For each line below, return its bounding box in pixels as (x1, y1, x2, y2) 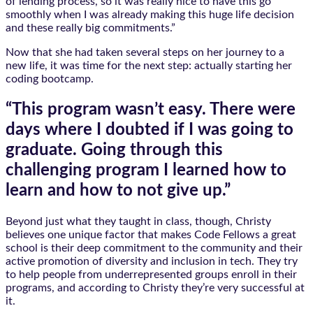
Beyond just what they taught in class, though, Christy (6, 215, 271, 227)
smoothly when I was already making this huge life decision (6, 8, 294, 20)
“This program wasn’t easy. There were (6, 101, 296, 118)
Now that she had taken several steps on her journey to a (6, 46, 284, 58)
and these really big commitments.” (6, 22, 175, 34)
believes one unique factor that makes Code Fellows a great (6, 228, 296, 240)
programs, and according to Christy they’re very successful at (6, 282, 305, 293)
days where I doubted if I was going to (6, 121, 293, 138)
